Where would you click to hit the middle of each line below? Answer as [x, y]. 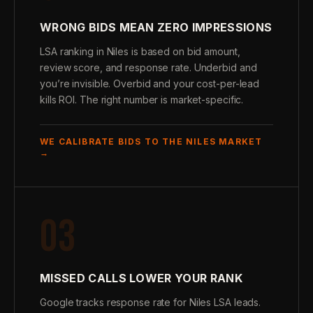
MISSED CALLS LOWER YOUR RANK [141, 278]
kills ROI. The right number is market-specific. [142, 100]
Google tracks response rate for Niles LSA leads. [151, 302]
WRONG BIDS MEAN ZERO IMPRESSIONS [156, 27]
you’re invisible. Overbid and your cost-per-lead [150, 83]
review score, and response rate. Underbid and [148, 67]
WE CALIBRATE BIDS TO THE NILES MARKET [151, 141]
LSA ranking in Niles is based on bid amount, [140, 51]
